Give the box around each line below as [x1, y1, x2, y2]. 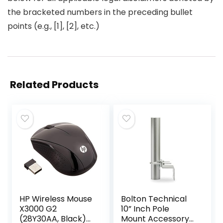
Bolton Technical [121, 193, 187, 205]
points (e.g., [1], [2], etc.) [7, 20, 100, 32]
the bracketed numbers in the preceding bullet [7, 6, 193, 18]
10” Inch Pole [121, 203, 170, 215]
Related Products [10, 78, 99, 92]
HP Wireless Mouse [19, 193, 93, 205]
